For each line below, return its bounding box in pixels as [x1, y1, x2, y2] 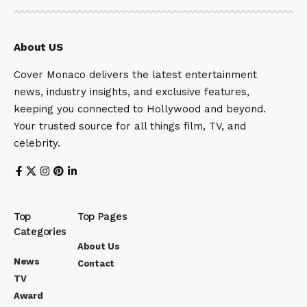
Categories [14, 225, 66, 238]
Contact [77, 258, 115, 269]
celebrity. [14, 136, 60, 149]
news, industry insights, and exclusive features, [14, 85, 249, 98]
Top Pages [77, 210, 127, 223]
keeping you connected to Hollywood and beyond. [14, 102, 266, 115]
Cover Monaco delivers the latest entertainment [14, 68, 257, 81]
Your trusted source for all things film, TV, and [14, 119, 246, 132]
